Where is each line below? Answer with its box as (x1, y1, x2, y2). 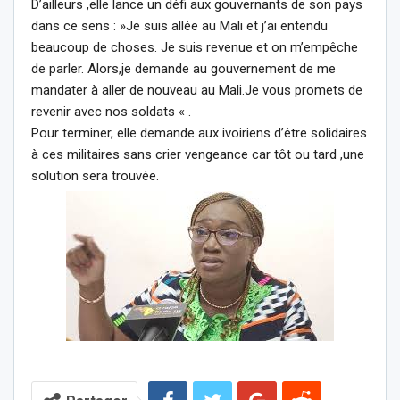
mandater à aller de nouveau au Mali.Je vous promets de (31, 81, 362, 98)
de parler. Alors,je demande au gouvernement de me (31, 60, 336, 77)
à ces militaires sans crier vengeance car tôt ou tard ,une (31, 146, 364, 162)
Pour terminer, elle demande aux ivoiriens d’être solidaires (31, 124, 367, 141)
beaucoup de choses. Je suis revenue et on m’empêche (31, 38, 358, 55)
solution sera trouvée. (31, 167, 159, 184)
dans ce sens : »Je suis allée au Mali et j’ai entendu (31, 17, 328, 34)
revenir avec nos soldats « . (31, 103, 191, 120)
